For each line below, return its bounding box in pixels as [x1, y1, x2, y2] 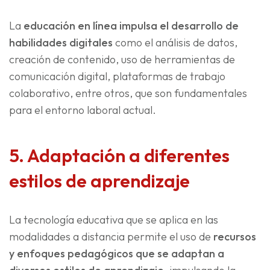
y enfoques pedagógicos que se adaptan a [9, 246, 224, 261]
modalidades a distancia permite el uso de [9, 230, 213, 244]
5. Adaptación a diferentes [9, 144, 230, 168]
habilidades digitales [9, 36, 113, 50]
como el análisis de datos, [113, 36, 237, 50]
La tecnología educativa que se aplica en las [9, 213, 218, 227]
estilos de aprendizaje [9, 169, 190, 193]
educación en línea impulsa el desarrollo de [24, 19, 239, 33]
